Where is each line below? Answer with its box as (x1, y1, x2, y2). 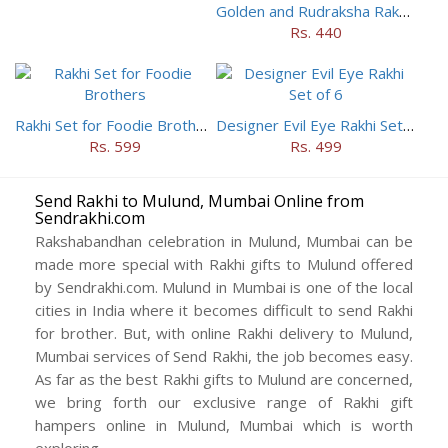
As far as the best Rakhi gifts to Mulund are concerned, (35, 369, 413, 390)
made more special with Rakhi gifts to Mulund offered (35, 254, 413, 275)
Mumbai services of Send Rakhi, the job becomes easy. (35, 346, 413, 367)
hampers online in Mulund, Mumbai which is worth (35, 415, 413, 436)
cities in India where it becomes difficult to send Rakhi (35, 300, 413, 321)
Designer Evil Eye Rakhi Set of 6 (402, 115, 414, 136)
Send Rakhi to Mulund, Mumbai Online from (35, 190, 364, 213)
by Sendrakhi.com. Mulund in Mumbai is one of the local (35, 277, 413, 298)
